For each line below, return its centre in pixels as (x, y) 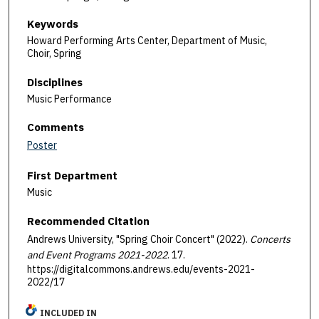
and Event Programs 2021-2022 (97, 255)
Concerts (270, 239)
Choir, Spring (54, 54)
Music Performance (69, 99)
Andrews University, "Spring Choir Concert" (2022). (138, 239)
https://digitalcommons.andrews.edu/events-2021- (141, 269)
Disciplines (55, 82)
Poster (42, 146)
